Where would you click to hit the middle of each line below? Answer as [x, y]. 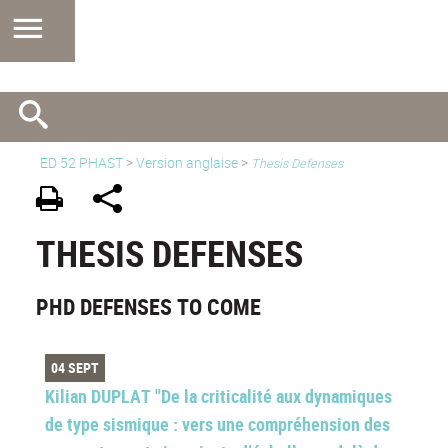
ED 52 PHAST [81, 162]
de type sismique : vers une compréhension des [217, 424]
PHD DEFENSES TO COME [148, 307]
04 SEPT [74, 368]
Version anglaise [187, 162]
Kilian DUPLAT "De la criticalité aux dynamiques [218, 396]
